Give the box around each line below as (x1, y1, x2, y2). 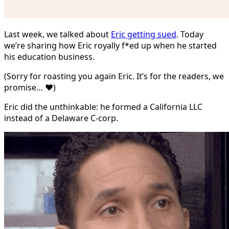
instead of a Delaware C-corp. (4, 112, 118, 124)
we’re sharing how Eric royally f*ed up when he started (4, 39, 217, 51)
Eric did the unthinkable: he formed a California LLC (4, 101, 202, 112)
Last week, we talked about (4, 28, 111, 40)
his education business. (4, 51, 95, 62)
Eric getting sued (111, 28, 176, 40)
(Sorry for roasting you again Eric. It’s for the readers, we (4, 70, 224, 82)
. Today (176, 28, 203, 40)
